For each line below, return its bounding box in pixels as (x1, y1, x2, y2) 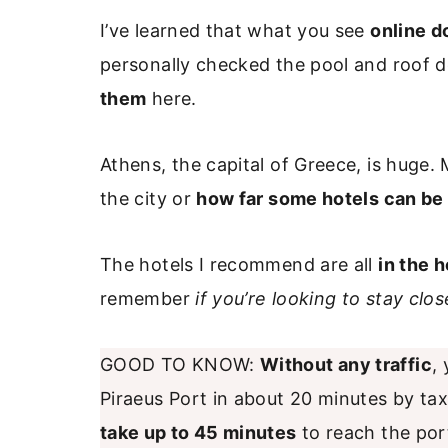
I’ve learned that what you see (100, 19, 371, 41)
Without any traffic (260, 353, 432, 375)
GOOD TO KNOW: (100, 353, 261, 375)
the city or (100, 187, 197, 209)
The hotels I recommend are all (100, 253, 379, 275)
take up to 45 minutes (100, 421, 297, 443)
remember (100, 287, 196, 309)
